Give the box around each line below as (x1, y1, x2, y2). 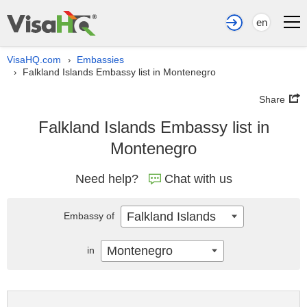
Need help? (75, 172, 138, 186)
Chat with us (164, 172, 232, 186)
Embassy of (63, 210, 117, 221)
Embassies (77, 54, 124, 65)
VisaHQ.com (7, 54, 61, 65)
